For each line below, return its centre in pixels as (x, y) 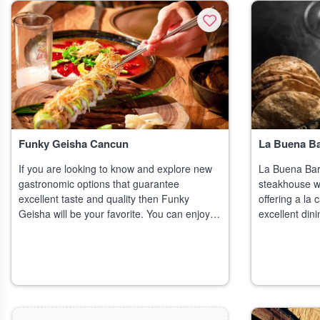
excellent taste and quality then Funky (104, 199)
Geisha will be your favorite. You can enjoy (114, 214)
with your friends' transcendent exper (102, 229)
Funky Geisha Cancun (74, 144)
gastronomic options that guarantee (99, 184)
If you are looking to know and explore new (115, 169)
